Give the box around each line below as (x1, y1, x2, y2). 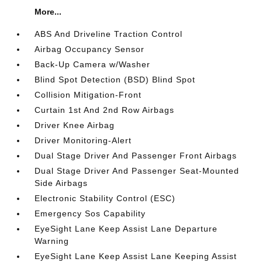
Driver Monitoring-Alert (35, 135, 132, 145)
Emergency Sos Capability (35, 208, 146, 218)
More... (35, 6, 62, 16)
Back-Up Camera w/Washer (35, 59, 151, 69)
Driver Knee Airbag (35, 120, 115, 130)
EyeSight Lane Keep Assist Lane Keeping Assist (35, 251, 237, 261)
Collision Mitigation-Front (35, 89, 142, 99)
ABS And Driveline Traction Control (35, 29, 183, 39)
